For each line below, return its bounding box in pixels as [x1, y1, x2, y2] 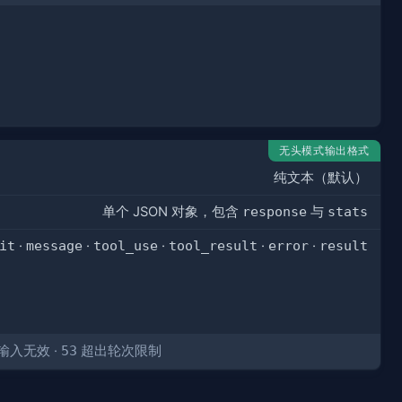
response [241, 203, 307, 219]
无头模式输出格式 [279, 143, 370, 157]
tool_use [92, 237, 158, 253]
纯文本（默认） [273, 169, 368, 186]
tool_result [168, 237, 258, 253]
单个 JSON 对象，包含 [101, 203, 242, 220]
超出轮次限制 [76, 342, 162, 359]
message [25, 237, 83, 253]
